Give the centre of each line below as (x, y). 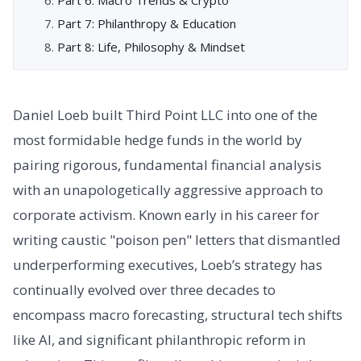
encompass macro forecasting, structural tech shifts (178, 315)
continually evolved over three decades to (144, 290)
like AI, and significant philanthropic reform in (159, 340)
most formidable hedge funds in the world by (158, 140)
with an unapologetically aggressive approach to (168, 190)
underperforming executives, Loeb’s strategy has (168, 265)
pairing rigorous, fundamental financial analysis (167, 165)
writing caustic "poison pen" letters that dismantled (177, 240)
